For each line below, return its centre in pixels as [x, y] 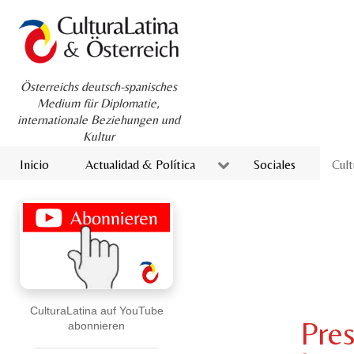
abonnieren [96, 325]
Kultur [98, 137]
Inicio [34, 164]
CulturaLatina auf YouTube [96, 310]
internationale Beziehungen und [98, 120]
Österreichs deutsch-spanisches [98, 87]
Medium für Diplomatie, [98, 104]
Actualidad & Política [140, 164]
